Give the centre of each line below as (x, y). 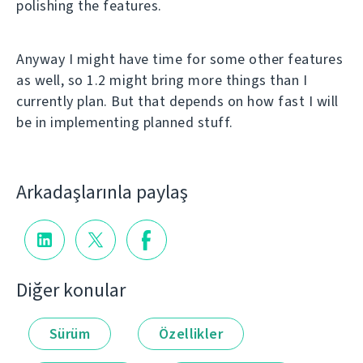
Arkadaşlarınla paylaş (102, 192)
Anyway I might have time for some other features (179, 59)
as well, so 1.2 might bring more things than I (162, 80)
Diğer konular (71, 290)
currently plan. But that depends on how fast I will (177, 101)
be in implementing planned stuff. (125, 122)
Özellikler (191, 333)
